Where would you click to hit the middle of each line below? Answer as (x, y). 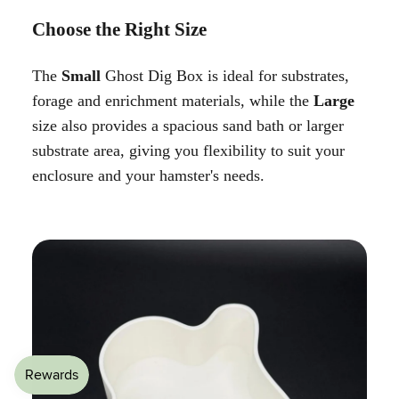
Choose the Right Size (119, 29)
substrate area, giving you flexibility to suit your (188, 150)
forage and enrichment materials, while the (173, 100)
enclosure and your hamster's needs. (148, 175)
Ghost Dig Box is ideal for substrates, (225, 75)
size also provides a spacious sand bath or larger (188, 125)
